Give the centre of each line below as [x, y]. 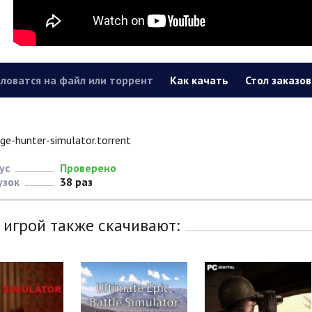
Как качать [199, 80]
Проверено [88, 168]
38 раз [76, 182]
